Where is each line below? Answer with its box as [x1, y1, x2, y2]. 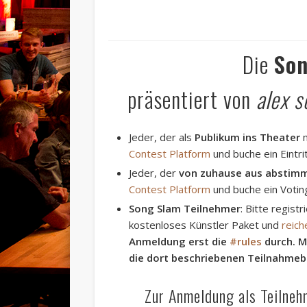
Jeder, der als [129, 130, 195, 144]
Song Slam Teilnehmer [129, 201, 241, 215]
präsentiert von [127, 82, 256, 115]
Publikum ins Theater [195, 130, 301, 144]
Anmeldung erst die [129, 234, 230, 248]
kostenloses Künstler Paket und [129, 217, 282, 232]
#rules [230, 234, 262, 248]
